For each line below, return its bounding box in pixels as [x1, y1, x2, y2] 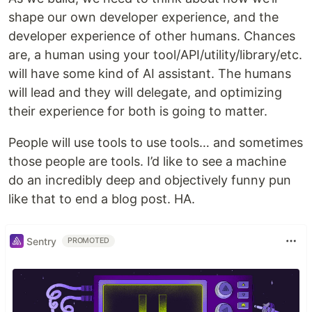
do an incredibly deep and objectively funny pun [8, 173, 291, 187]
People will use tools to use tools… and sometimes [8, 135, 303, 150]
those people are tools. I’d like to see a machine [8, 154, 286, 169]
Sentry [26, 235, 56, 247]
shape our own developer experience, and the [8, 10, 279, 24]
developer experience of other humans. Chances [8, 29, 295, 43]
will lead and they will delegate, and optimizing [8, 85, 282, 100]
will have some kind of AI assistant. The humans [8, 66, 291, 81]
